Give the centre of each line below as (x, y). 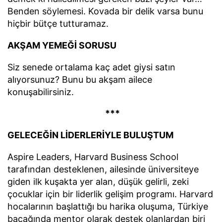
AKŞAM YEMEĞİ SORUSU (62, 45)
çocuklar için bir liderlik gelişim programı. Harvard (110, 194)
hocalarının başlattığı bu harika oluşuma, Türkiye (108, 206)
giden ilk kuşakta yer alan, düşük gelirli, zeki (98, 181)
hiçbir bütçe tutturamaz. (58, 24)
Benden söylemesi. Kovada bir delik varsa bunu (105, 11)
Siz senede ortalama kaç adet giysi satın (91, 67)
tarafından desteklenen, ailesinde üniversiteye (103, 169)
